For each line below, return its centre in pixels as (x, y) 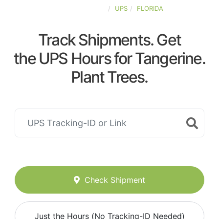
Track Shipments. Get (109, 40)
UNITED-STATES (81, 8)
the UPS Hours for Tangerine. (109, 58)
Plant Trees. (109, 77)
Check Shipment (115, 180)
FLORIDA (150, 8)
